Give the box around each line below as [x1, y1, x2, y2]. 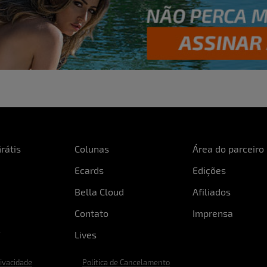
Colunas [74, 143, 109, 154]
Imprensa [193, 207, 234, 219]
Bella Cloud [74, 186, 124, 197]
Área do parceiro [193, 143, 265, 154]
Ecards [74, 164, 104, 176]
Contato [74, 207, 108, 219]
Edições [193, 164, 226, 176]
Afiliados [193, 186, 231, 197]
